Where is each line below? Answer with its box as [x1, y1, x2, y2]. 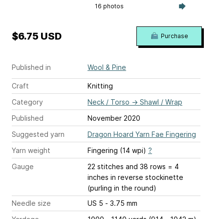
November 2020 [88, 113, 140, 122]
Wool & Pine [88, 63, 126, 71]
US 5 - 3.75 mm [105, 198, 137, 207]
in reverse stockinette [109, 173, 183, 181]
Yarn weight [12, 146, 50, 154]
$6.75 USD [12, 30, 62, 42]
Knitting [88, 81, 113, 90]
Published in [12, 63, 51, 71]
